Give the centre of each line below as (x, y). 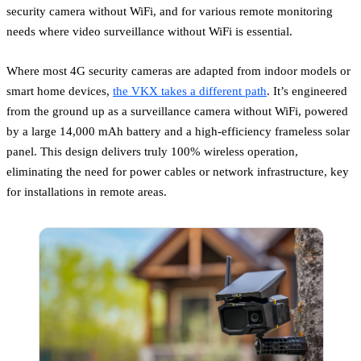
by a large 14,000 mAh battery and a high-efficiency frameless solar (178, 131)
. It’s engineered (307, 91)
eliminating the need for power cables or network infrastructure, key (178, 172)
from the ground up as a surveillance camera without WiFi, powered (177, 111)
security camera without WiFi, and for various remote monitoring (170, 11)
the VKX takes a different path (190, 91)
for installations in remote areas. (87, 192)
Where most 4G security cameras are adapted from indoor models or (178, 71)
